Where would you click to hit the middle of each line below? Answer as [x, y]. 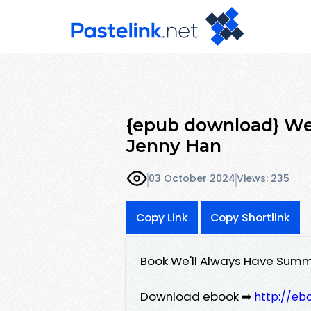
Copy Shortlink [250, 217]
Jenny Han [174, 145]
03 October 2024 [192, 179]
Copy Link [162, 217]
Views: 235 [263, 179]
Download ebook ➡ [197, 296]
